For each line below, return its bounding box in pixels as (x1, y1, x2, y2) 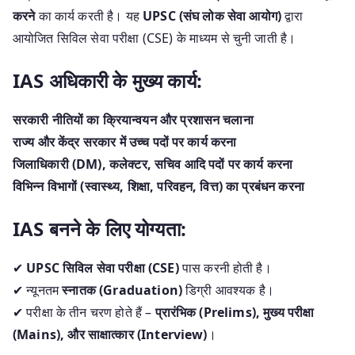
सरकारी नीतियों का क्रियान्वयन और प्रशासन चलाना (13, 110, 254, 128)
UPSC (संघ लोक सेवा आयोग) (143, 6, 282, 25)
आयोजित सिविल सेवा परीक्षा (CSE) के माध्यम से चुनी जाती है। (13, 29, 296, 47)
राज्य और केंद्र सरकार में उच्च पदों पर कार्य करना (13, 132, 237, 151)
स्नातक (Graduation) (62, 281, 183, 299)
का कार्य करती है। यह (35, 6, 143, 25)
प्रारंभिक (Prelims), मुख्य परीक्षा (155, 303, 315, 321)
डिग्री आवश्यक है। (182, 281, 275, 299)
